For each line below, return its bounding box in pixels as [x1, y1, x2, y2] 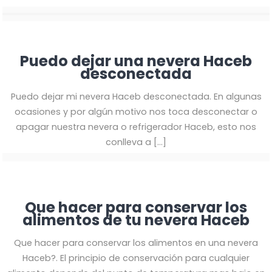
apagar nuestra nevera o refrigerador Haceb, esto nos [16, 120, 256, 133]
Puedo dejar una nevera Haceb [20, 50, 252, 72]
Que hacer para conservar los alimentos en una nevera [14, 236, 258, 249]
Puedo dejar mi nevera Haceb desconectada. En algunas [10, 90, 262, 103]
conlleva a [106, 135, 151, 148]
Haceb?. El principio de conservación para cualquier [22, 251, 250, 264]
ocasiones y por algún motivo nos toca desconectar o [15, 105, 257, 118]
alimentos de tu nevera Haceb [22, 209, 250, 231]
